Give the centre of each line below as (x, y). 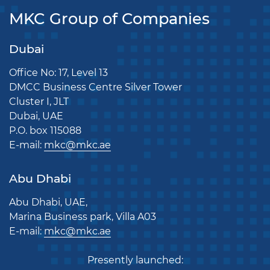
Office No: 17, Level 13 (58, 72)
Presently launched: (135, 260)
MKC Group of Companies (109, 18)
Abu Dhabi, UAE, (48, 202)
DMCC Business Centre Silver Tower (97, 87)
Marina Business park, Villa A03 (83, 216)
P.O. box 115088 (45, 130)
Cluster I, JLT (39, 101)
